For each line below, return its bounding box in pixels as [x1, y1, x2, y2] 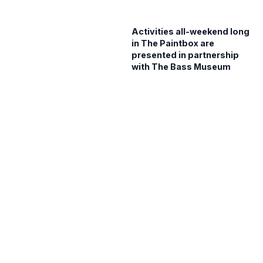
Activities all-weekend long [131, 26, 249, 37]
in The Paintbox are [131, 38, 214, 49]
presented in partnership [131, 50, 239, 60]
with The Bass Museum [131, 62, 231, 72]
